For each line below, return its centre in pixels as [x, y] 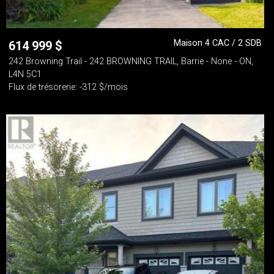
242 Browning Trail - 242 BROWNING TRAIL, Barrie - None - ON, [131, 61]
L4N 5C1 [25, 74]
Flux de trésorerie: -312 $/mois [68, 87]
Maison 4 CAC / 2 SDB [218, 43]
